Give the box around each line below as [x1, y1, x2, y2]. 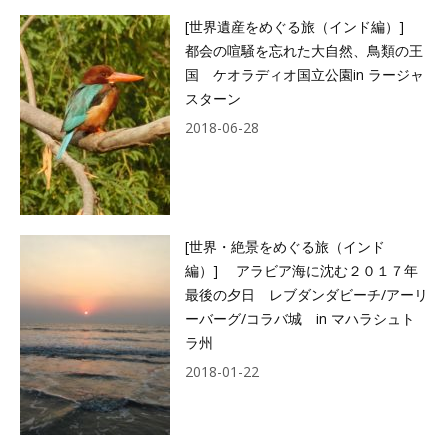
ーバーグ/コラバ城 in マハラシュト [185, 309, 415, 328]
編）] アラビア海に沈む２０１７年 [185, 261, 418, 280]
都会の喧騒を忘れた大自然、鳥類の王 [185, 41, 423, 60]
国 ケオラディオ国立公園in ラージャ [185, 65, 424, 84]
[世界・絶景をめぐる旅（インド [185, 237, 385, 256]
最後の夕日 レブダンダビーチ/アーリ [185, 285, 428, 304]
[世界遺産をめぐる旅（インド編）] [185, 17, 418, 36]
